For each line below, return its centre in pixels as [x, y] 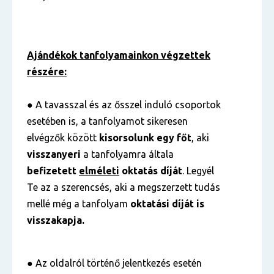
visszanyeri [54, 154]
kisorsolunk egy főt [145, 138]
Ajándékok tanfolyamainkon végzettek [119, 55]
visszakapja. [56, 220]
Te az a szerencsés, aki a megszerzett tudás [124, 187]
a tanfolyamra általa [127, 154]
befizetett [53, 171]
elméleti [99, 171]
